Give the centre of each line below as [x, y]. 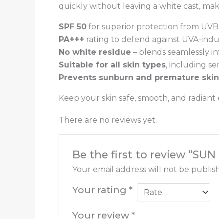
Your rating [100, 189]
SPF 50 [73, 26]
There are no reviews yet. [108, 120]
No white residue [95, 52]
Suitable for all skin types [112, 65]
